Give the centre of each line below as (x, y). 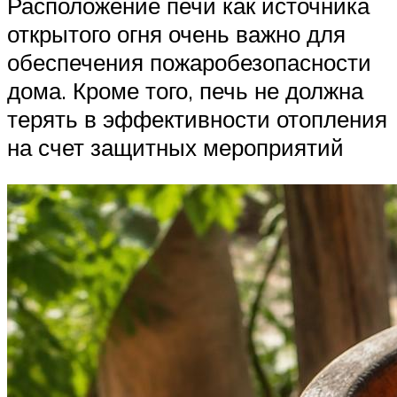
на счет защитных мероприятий (175, 148)
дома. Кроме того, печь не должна (185, 91)
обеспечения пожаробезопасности (189, 62)
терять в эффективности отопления (197, 119)
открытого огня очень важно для (176, 34)
